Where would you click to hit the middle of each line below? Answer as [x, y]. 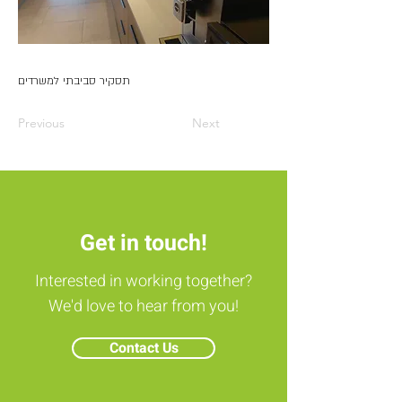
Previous [41, 123]
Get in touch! [144, 244]
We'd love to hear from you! [144, 306]
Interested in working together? [144, 281]
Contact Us [144, 348]
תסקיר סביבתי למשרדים [74, 81]
